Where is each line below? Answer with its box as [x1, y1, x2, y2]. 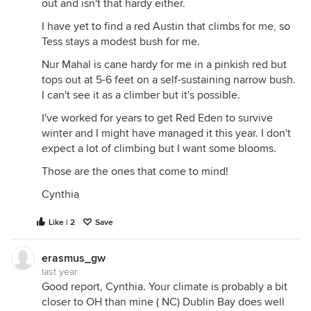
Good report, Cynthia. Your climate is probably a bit [42, 280, 287, 294]
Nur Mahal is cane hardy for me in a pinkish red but [42, 58, 287, 72]
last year [42, 266, 78, 278]
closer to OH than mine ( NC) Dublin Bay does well [42, 295, 285, 309]
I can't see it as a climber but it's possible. [42, 88, 240, 102]
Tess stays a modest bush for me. [42, 35, 200, 49]
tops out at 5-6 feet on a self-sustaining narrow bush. [42, 73, 296, 87]
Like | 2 [49, 217, 75, 228]
